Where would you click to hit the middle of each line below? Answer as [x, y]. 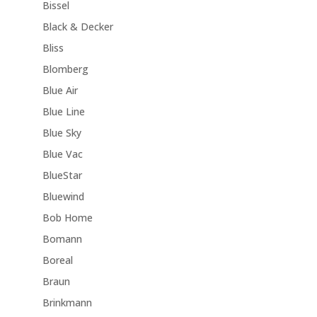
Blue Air [60, 91]
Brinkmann [67, 303]
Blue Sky [62, 133]
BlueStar [62, 175]
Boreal [57, 260]
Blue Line [63, 112]
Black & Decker [77, 27]
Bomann [62, 239]
